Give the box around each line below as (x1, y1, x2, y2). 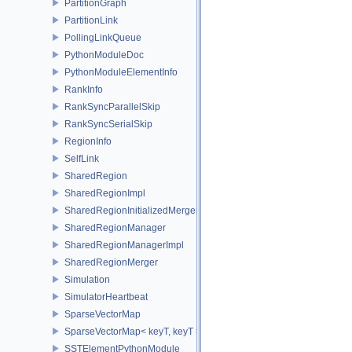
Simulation (64, 273, 110, 285)
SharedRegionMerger (64, 256, 158, 268)
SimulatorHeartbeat (64, 291, 148, 302)
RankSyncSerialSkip (64, 118, 152, 130)
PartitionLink (64, 14, 118, 26)
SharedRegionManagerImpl (64, 239, 184, 251)
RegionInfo (64, 135, 112, 147)
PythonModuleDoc (64, 49, 144, 60)
